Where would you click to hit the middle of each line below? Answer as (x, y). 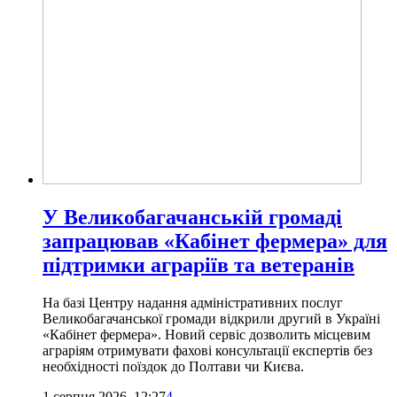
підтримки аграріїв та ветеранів (198, 265)
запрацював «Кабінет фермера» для (215, 241)
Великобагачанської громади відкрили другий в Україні (211, 318)
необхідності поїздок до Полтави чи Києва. (173, 366)
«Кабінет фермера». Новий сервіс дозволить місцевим (206, 334)
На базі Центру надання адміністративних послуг (193, 302)
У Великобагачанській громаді (192, 217)
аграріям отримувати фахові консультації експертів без (207, 350)
